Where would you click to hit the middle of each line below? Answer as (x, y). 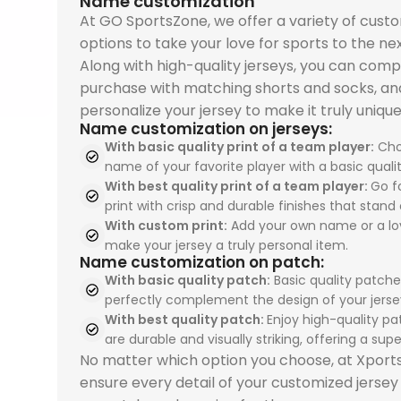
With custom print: (166, 225)
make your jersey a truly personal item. (226, 245)
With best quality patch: (185, 319)
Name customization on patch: (201, 262)
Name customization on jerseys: (205, 128)
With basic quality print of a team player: (239, 146)
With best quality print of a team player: (237, 186)
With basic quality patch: (187, 280)
